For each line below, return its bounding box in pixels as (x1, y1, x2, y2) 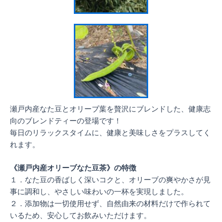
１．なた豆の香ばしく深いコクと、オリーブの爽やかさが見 (10, 175, 211, 184)
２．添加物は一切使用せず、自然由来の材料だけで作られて (10, 199, 211, 208)
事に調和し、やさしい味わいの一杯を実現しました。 (10, 187, 188, 196)
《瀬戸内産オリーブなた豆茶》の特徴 (10, 163, 136, 172)
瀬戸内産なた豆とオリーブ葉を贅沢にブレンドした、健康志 (10, 104, 211, 113)
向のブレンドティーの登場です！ (10, 116, 121, 125)
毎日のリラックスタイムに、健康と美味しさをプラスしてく (10, 128, 211, 137)
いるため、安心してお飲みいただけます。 (10, 211, 151, 220)
